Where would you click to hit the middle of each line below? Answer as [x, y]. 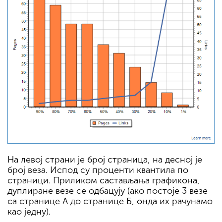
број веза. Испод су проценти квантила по [98, 170]
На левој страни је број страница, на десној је [105, 160]
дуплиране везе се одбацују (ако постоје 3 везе [108, 191]
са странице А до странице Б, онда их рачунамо [110, 201]
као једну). [29, 212]
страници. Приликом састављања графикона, [104, 181]
